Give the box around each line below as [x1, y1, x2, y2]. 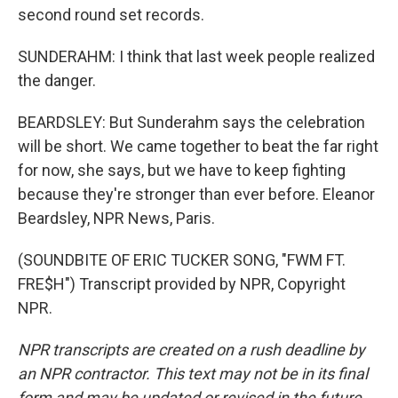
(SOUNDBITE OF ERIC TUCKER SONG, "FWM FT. [18, 251, 346, 269]
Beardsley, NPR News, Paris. [18, 209, 215, 227]
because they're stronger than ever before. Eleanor [18, 185, 375, 203]
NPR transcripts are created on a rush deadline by [18, 340, 365, 359]
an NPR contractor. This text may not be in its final [18, 364, 368, 383]
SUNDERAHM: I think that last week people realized [18, 47, 375, 66]
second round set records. [18, 5, 204, 24]
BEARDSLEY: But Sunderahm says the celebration [18, 113, 365, 131]
